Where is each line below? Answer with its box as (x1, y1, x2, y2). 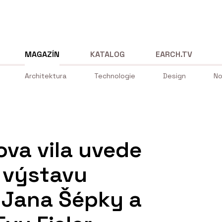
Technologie (94, 71, 135, 81)
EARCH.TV (156, 49, 193, 59)
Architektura (25, 71, 66, 81)
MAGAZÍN (25, 49, 59, 59)
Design (163, 71, 186, 81)
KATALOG (90, 49, 125, 59)
